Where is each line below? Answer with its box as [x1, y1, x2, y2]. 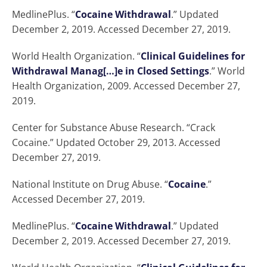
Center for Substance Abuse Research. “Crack [12, 121, 215, 135]
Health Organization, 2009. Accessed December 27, [12, 79, 240, 93]
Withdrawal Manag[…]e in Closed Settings [12, 64, 209, 78]
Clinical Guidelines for [141, 49, 245, 63]
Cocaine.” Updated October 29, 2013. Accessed [12, 136, 221, 150]
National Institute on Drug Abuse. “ [12, 178, 168, 191]
